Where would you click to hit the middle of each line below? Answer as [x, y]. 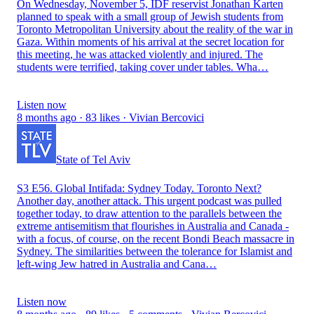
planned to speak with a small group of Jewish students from [150, 16]
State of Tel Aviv [93, 159]
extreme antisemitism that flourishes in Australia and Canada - [153, 226]
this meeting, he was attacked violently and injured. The [140, 54]
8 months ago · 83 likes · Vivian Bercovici [110, 117]
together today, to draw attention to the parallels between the [149, 213]
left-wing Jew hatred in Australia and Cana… [117, 264]
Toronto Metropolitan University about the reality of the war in [155, 29]
